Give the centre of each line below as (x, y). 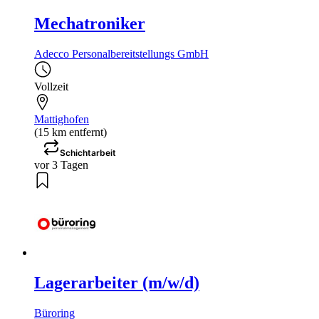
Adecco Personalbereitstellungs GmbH (121, 54)
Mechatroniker (90, 24)
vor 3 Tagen (61, 165)
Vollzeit (51, 87)
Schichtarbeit (88, 153)
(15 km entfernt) (70, 132)
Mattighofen (62, 120)
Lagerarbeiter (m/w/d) (117, 283)
